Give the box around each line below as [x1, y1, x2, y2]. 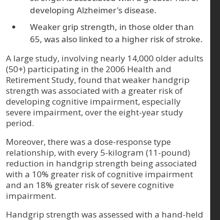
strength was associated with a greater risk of [6, 84, 183, 96]
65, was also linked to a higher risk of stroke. [30, 33, 203, 45]
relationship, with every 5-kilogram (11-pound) [6, 146, 190, 158]
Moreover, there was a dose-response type [6, 136, 171, 147]
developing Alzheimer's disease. [30, 4, 157, 16]
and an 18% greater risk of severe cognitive [6, 179, 174, 191]
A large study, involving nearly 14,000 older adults [6, 52, 203, 64]
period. [6, 117, 34, 129]
